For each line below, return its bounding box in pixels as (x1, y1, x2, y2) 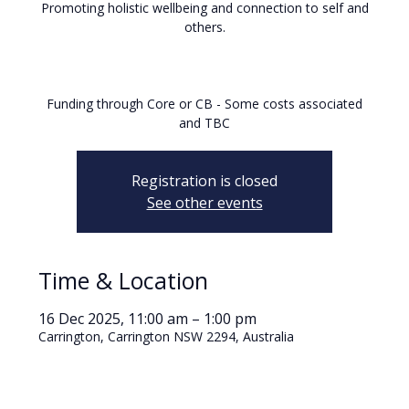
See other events (146, 192, 263, 213)
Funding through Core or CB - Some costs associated (47, 94, 362, 112)
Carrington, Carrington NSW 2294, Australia (38, 327, 295, 345)
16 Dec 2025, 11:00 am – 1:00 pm (38, 308, 257, 329)
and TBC (179, 113, 230, 131)
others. (184, 17, 225, 36)
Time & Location (38, 264, 209, 296)
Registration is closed (131, 170, 278, 191)
